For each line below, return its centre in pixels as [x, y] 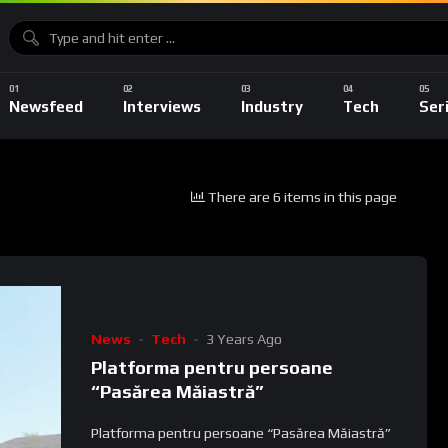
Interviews [161, 106]
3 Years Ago [243, 339]
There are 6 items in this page [303, 197]
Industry [271, 106]
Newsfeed [45, 106]
